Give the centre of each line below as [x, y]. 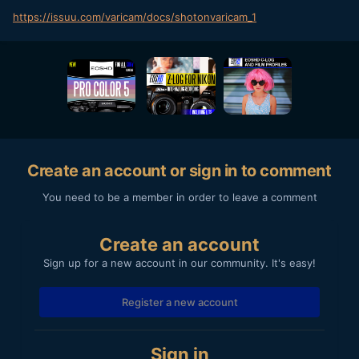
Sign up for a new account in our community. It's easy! [179, 262]
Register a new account [179, 302]
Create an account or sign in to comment [179, 170]
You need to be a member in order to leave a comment [179, 197]
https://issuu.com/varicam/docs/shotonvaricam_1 [135, 17]
